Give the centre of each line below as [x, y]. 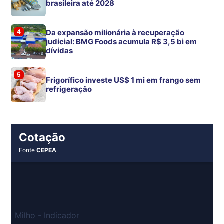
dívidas [60, 50]
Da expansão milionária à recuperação [115, 32]
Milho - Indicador [47, 215]
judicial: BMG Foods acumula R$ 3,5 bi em [122, 41]
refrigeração [69, 89]
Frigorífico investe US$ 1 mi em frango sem [124, 80]
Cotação [42, 137]
